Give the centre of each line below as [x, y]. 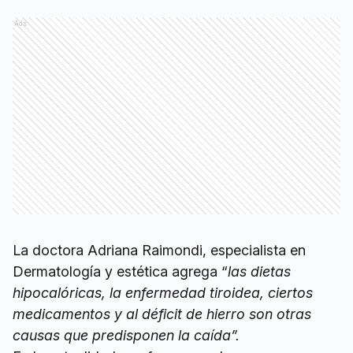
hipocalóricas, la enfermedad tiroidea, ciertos [163, 293]
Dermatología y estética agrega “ [120, 272]
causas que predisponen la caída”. [126, 336]
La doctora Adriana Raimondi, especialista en [159, 251]
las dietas [259, 272]
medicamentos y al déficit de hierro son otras [162, 314]
